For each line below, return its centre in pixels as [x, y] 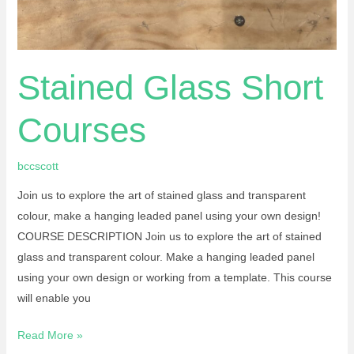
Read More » [50, 335]
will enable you [54, 298]
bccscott [38, 166]
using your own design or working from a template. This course [174, 278]
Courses [81, 130]
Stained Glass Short [170, 87]
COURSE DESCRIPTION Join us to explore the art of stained [169, 237]
